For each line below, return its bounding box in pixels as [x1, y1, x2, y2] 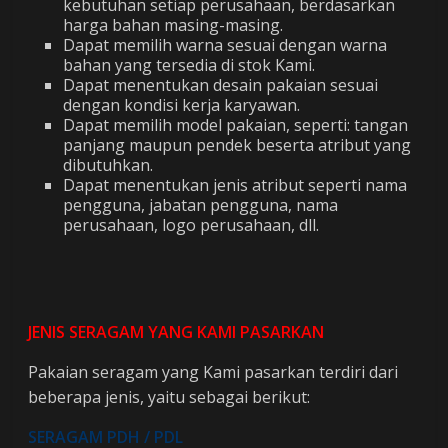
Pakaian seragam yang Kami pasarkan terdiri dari [28, 361, 399, 383]
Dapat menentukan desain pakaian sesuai [63, 74, 379, 96]
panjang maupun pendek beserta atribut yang [63, 134, 412, 156]
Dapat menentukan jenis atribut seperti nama [63, 174, 408, 196]
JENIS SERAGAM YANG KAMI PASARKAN [28, 321, 325, 343]
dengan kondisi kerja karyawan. [63, 94, 301, 116]
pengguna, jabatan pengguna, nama [63, 194, 339, 216]
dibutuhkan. [63, 154, 154, 176]
